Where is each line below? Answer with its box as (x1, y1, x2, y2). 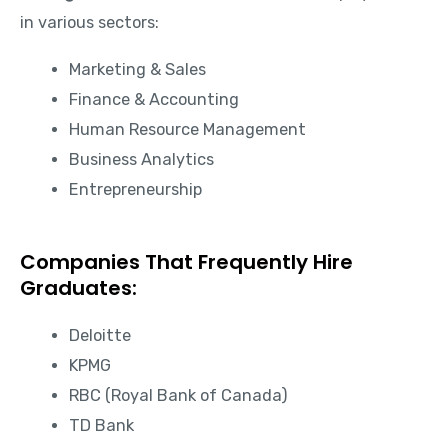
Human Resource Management (69, 119, 307, 139)
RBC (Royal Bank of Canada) (69, 386, 289, 406)
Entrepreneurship (69, 179, 203, 199)
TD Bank (69, 416, 135, 436)
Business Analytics (69, 149, 215, 169)
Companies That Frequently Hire (20, 248, 353, 277)
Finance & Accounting (69, 89, 240, 109)
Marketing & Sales (69, 59, 207, 79)
